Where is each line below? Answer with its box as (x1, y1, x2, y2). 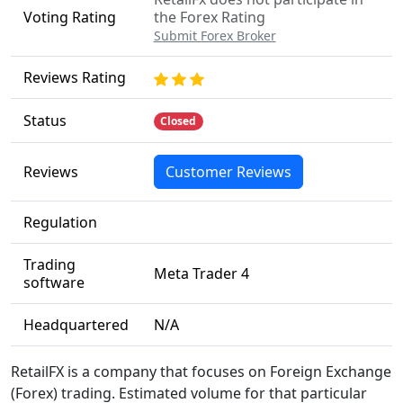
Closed (160, 113, 197, 129)
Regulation (22, 212, 97, 232)
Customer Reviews (165, 162, 291, 182)
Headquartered (22, 315, 129, 335)
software (22, 273, 85, 292)
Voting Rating (22, 7, 116, 27)
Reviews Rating (22, 67, 126, 87)
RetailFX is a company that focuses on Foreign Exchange (11, 362, 391, 381)
